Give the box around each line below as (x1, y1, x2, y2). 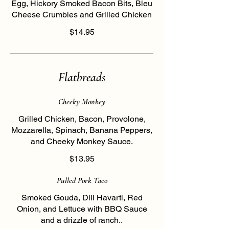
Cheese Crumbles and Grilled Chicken (12, 10, 152, 19)
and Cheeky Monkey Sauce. (31, 136, 133, 146)
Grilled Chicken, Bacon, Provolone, (18, 114, 146, 124)
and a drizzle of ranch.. (41, 215, 123, 225)
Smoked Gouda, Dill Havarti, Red (21, 193, 143, 202)
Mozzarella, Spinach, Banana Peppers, (11, 125, 152, 135)
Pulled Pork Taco (56, 175, 107, 186)
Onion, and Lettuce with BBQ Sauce (16, 204, 147, 214)
